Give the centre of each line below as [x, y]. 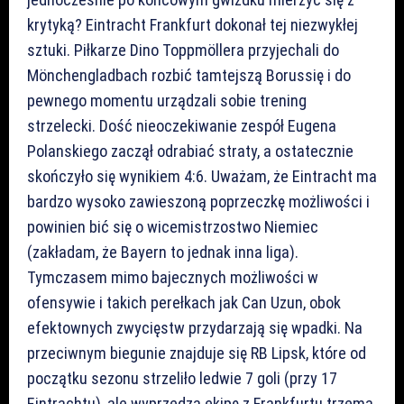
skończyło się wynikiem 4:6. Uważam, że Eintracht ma [202, 176]
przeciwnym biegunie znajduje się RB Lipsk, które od [197, 353]
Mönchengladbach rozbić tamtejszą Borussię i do [189, 75]
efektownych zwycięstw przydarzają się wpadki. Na [195, 327]
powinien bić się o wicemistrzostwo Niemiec [173, 226]
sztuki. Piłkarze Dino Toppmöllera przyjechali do [183, 50]
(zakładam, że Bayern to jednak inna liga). [163, 252]
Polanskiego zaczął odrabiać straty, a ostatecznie [190, 151]
